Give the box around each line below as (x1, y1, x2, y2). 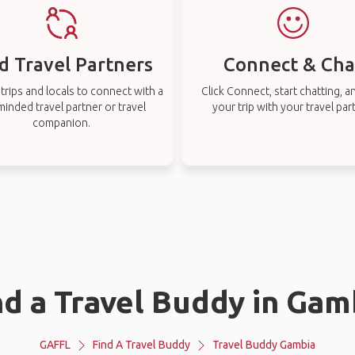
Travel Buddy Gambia (212, 338, 315, 351)
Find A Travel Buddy (93, 338, 190, 351)
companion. (32, 116, 91, 129)
